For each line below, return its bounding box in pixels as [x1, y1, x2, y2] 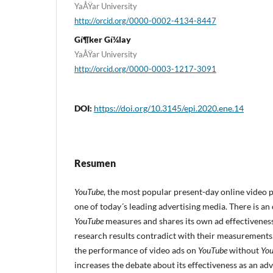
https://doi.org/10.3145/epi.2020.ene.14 [94, 102, 244, 113]
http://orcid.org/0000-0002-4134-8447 [74, 15, 216, 26]
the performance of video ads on [74, 245, 198, 255]
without [227, 245, 261, 255]
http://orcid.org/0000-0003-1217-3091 [74, 64, 216, 74]
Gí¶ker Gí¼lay [74, 34, 131, 45]
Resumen [74, 157, 116, 169]
